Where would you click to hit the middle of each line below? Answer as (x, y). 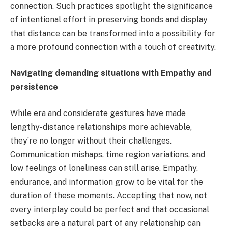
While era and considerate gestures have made (98, 113)
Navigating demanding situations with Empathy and (111, 73)
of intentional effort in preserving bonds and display (109, 19)
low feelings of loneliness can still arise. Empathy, (104, 168)
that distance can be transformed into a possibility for (113, 33)
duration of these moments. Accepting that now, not (109, 195)
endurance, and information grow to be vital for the (107, 182)
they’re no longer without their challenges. (91, 140)
